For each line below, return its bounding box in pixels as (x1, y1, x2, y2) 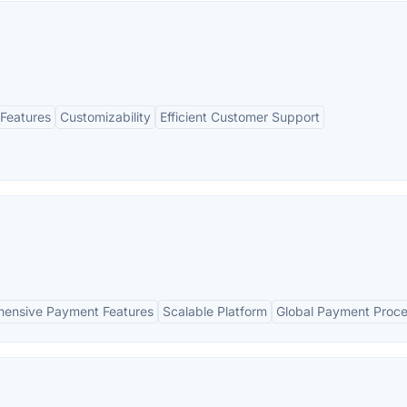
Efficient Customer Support (160, 109, 320, 124)
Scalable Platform (163, 303, 267, 319)
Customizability (60, 109, 151, 124)
